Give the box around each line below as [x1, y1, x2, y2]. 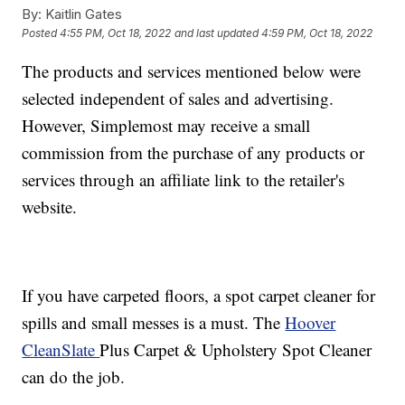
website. [22, 194, 78, 218]
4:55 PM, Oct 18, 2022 [60, 25, 172, 40]
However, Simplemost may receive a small [22, 113, 311, 137]
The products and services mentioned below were [22, 59, 362, 82]
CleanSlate [22, 337, 100, 361]
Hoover [285, 310, 336, 334]
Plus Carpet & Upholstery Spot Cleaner [99, 337, 372, 361]
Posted [22, 25, 61, 40]
